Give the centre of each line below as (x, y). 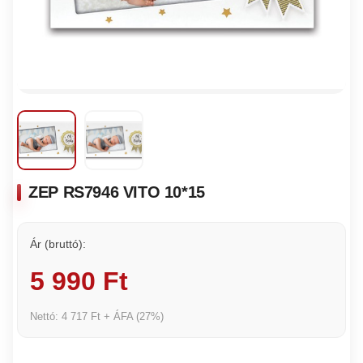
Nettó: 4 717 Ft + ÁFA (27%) (97, 316)
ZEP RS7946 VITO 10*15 (117, 192)
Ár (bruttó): (58, 243)
